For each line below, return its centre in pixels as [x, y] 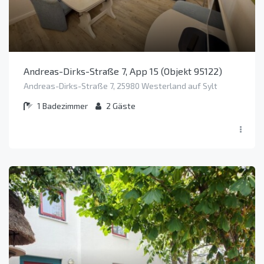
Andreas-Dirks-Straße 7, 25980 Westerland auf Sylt [121, 85]
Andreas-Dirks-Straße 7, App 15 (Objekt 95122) [123, 71]
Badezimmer [65, 105]
